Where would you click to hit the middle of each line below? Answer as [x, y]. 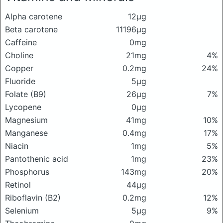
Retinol [18, 184]
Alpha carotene [34, 16]
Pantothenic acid [37, 159]
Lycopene [23, 107]
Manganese [26, 133]
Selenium [22, 210]
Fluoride [20, 81]
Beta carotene [31, 29]
